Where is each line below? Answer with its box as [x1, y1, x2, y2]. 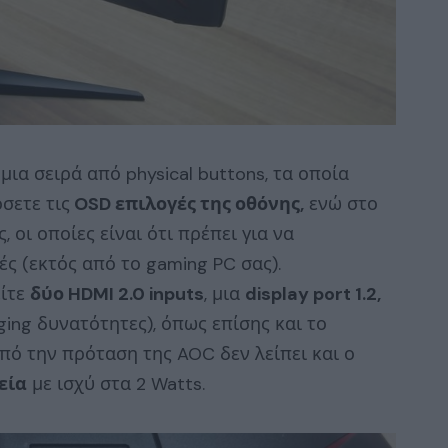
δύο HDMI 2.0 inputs [30, 281, 204, 306]
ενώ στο [304, 191, 378, 216]
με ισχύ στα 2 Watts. [27, 371, 205, 396]
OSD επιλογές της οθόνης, [70, 191, 304, 216]
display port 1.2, [245, 281, 381, 306]
